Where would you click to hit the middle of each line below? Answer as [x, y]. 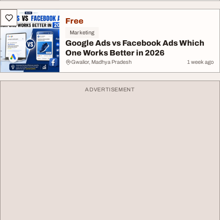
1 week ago [200, 62]
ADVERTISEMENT [110, 89]
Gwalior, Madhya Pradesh [101, 62]
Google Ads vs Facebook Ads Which [135, 43]
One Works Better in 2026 [115, 53]
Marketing [82, 32]
